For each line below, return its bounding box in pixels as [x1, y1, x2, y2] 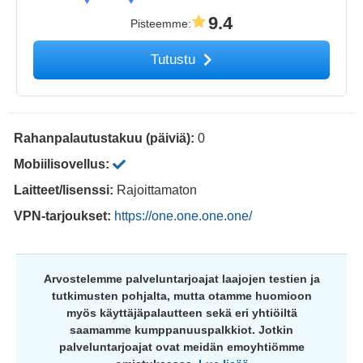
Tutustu [150, 52, 199, 68]
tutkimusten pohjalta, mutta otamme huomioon [51, 289, 312, 303]
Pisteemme [130, 17, 188, 31]
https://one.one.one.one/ [114, 209, 252, 224]
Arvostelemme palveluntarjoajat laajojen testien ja [43, 272, 320, 286]
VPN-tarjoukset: [14, 209, 114, 224]
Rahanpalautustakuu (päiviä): [14, 131, 198, 146]
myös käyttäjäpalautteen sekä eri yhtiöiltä [66, 306, 297, 320]
